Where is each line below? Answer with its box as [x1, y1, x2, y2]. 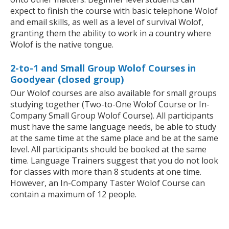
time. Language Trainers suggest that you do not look [10, 155, 218, 167]
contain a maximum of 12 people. [10, 189, 136, 200]
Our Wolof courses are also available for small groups [10, 87, 217, 99]
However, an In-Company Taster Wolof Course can [10, 177, 205, 189]
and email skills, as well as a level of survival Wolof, [10, 16, 203, 28]
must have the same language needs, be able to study [10, 121, 216, 133]
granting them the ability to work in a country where [10, 28, 211, 39]
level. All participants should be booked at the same [10, 144, 207, 155]
